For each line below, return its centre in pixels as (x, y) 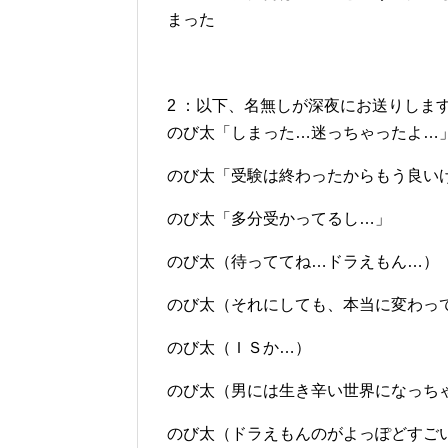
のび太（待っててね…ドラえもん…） (303, 261)
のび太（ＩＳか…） (239, 347)
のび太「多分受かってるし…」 (279, 218)
